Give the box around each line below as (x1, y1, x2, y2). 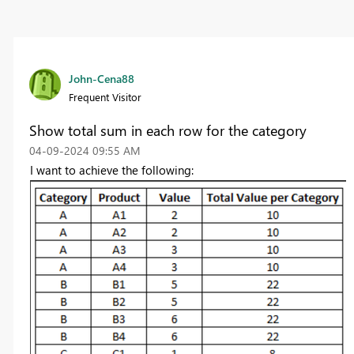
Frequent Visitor (68, 90, 141, 104)
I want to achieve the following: (29, 162, 197, 179)
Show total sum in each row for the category (28, 121, 307, 141)
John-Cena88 (68, 71, 134, 87)
